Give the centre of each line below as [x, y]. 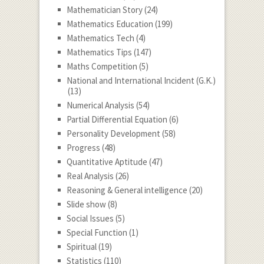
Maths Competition [102, 67]
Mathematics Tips [99, 52]
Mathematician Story [104, 10]
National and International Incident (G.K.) [141, 81]
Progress [83, 148]
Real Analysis [90, 176]
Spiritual [81, 247]
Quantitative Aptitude [107, 162]
